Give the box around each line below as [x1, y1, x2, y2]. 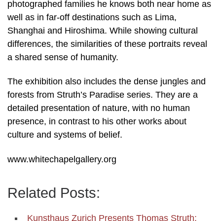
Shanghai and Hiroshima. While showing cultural [7, 25, 198, 36]
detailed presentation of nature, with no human [7, 103, 190, 113]
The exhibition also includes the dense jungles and [7, 76, 206, 87]
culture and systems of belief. [7, 130, 122, 140]
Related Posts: [7, 184, 100, 201]
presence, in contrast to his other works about [7, 116, 186, 127]
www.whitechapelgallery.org [7, 154, 116, 164]
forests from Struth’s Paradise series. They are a [7, 90, 198, 100]
